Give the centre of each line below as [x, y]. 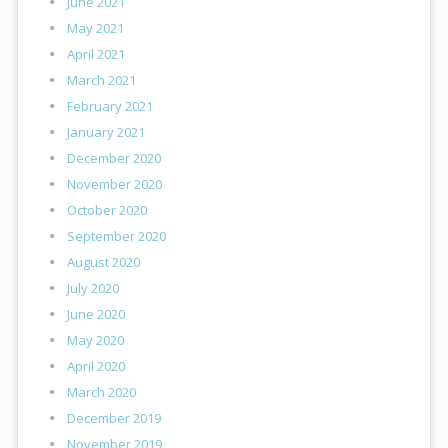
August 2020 [104, 262]
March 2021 [102, 80]
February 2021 [110, 106]
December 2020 [114, 158]
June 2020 [96, 314]
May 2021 [96, 28]
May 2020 [96, 340]
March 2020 [102, 392]
